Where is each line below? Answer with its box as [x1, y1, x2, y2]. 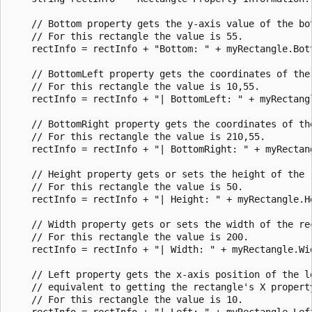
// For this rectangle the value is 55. [9, 30, 243, 42]
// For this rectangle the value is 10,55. [9, 80, 260, 92]
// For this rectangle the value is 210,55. [9, 130, 265, 142]
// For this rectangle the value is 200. [9, 231, 249, 242]
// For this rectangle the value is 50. [9, 180, 243, 192]
